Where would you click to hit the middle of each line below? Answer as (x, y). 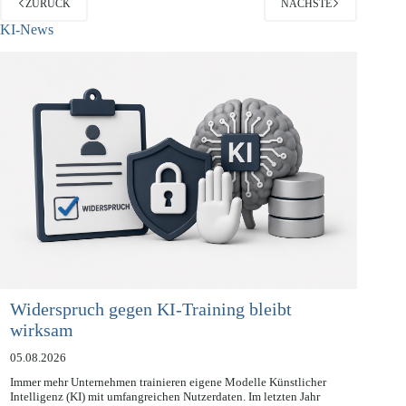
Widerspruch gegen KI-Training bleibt (150, 329)
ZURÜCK (48, 24)
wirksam (41, 350)
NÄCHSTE (307, 24)
